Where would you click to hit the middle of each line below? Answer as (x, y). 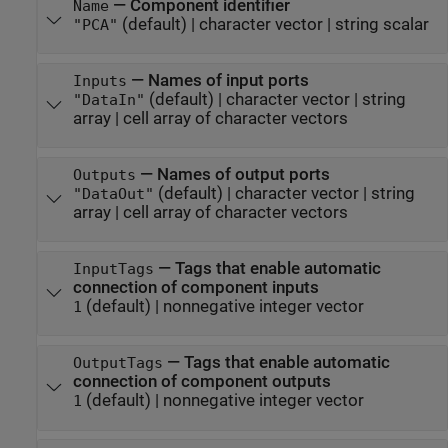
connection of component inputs (195, 287)
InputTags (113, 269)
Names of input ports (228, 80)
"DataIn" (108, 99)
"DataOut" (113, 193)
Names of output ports (243, 174)
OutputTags (117, 363)
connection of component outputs (201, 382)
